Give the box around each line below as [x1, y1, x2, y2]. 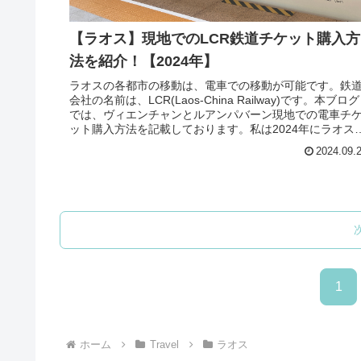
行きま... [69, 137, 113, 151]
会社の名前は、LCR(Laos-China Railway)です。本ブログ [69, 93, 359, 107]
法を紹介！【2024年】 [69, 52, 218, 69]
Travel [149, 338, 179, 351]
